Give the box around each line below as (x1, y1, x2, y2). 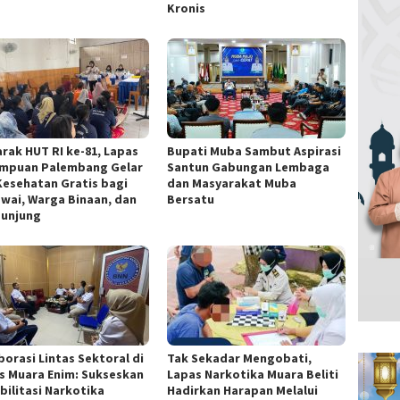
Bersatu (167, 191, 215, 207)
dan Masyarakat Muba (167, 175, 297, 191)
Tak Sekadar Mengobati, (167, 350, 312, 367)
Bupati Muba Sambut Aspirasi (167, 143, 342, 159)
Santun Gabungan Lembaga (167, 159, 330, 175)
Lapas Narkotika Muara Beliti (167, 366, 339, 383)
